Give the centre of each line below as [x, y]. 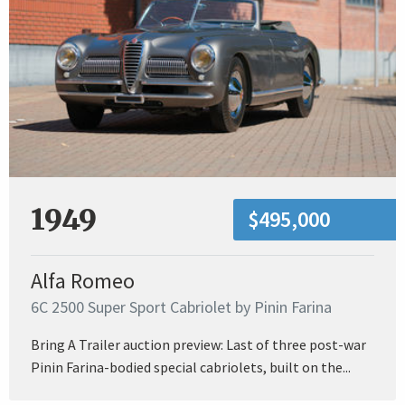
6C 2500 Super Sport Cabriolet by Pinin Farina [181, 306]
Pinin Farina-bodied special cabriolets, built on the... [191, 367]
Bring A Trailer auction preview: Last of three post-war [198, 344]
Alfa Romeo [83, 280]
